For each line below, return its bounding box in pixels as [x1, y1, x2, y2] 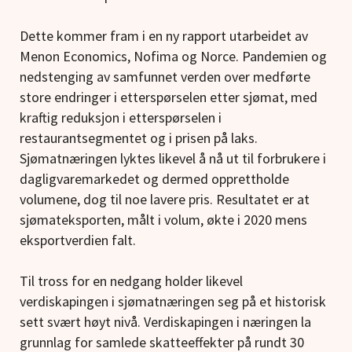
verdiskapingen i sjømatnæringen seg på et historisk [20, 291, 326, 310]
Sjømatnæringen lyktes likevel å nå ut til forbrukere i [20, 148, 326, 167]
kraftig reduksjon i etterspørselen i [20, 108, 222, 126]
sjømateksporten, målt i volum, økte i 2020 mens [20, 210, 307, 229]
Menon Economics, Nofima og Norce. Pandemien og [20, 46, 327, 65]
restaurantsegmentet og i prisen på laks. [20, 128, 258, 147]
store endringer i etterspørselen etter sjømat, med [20, 87, 317, 106]
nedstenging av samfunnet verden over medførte [20, 67, 310, 86]
